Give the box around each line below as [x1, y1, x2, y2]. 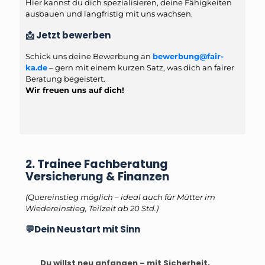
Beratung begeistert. [25, 74, 105, 84]
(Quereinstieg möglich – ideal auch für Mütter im [25, 192, 215, 202]
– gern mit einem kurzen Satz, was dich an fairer [47, 63, 234, 73]
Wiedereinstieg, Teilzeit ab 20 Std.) [25, 203, 159, 214]
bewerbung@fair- [153, 51, 224, 62]
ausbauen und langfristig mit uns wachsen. [25, 9, 193, 19]
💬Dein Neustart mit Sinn [25, 223, 140, 236]
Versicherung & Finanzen [25, 169, 169, 185]
